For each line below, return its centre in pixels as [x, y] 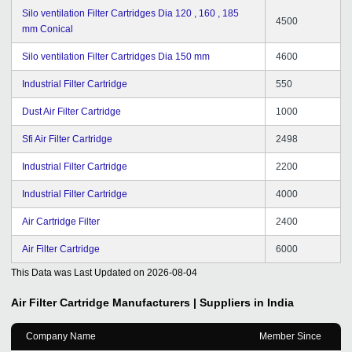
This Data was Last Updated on [78, 272]
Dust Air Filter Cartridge [71, 111]
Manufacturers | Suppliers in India [203, 302]
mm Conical [48, 29]
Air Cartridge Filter [61, 221]
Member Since [290, 336]
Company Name [61, 336]
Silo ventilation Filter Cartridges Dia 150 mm [116, 56]
